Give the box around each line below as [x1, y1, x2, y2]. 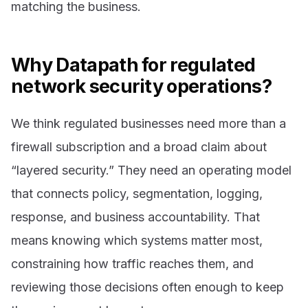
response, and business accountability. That [11, 209, 260, 224]
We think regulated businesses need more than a [11, 115, 286, 131]
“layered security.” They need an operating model [11, 162, 291, 177]
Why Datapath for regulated [11, 53, 256, 76]
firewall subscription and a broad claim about [11, 139, 267, 154]
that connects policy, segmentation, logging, [11, 186, 263, 201]
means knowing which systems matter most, [11, 232, 263, 247]
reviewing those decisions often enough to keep [11, 279, 284, 294]
